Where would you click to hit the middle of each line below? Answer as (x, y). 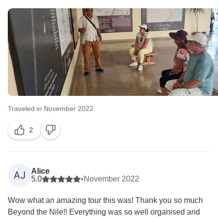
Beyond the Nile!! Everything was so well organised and (104, 212)
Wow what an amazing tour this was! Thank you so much (105, 200)
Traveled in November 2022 (51, 109)
